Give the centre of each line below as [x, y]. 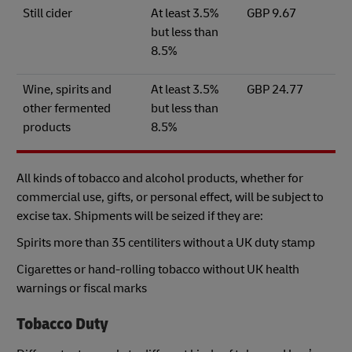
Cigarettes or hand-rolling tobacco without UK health [158, 270]
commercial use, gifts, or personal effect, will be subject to [170, 198]
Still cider [47, 14]
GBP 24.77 [275, 90]
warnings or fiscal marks [82, 289]
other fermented [66, 109]
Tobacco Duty [62, 324]
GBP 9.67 [271, 14]
